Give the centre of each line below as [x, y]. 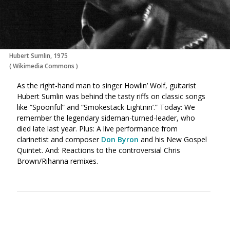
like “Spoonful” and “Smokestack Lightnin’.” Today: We [106, 107]
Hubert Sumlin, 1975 [39, 55]
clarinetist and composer [59, 139]
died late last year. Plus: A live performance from [97, 128]
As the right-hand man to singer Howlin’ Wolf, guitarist [107, 85]
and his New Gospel [173, 139]
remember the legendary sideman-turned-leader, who [106, 118]
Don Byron [120, 139]
